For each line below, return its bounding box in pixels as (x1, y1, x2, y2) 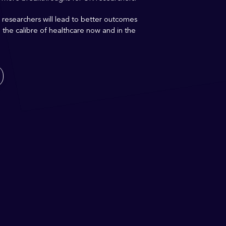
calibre (16, 25, 40, 36)
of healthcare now (40, 25, 100, 36)
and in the (100, 25, 136, 36)
